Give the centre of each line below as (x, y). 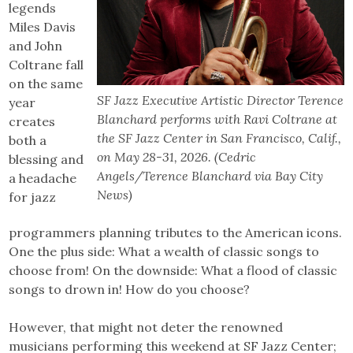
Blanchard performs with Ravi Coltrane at (217, 119)
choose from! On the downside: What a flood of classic (173, 271)
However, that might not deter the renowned (146, 327)
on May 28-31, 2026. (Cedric (176, 157)
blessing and (46, 160)
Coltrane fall (46, 65)
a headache (43, 178)
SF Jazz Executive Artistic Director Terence (220, 100)
